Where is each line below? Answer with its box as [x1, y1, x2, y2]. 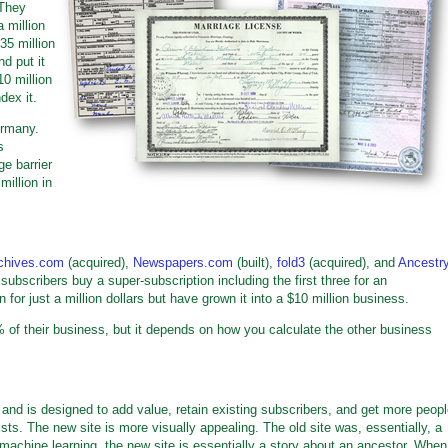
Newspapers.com [133, 255, 233, 270]
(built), [233, 255, 277, 270]
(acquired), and [305, 255, 398, 270]
